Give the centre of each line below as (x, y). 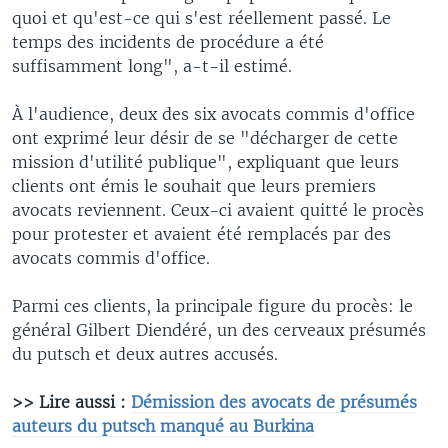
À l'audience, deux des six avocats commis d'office (213, 113)
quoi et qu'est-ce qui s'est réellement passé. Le (201, 17)
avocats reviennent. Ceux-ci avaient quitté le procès (218, 209)
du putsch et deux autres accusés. (145, 353)
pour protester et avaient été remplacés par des (201, 233)
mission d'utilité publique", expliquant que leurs (205, 161)
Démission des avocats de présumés (274, 401)
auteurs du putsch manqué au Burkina (163, 425)
